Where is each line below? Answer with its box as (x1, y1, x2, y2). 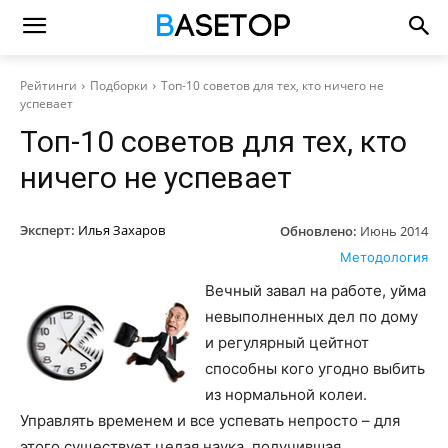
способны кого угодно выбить (205, 358, 425, 378)
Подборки (90, 77, 148, 94)
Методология (340, 248, 428, 265)
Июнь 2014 (360, 221, 428, 240)
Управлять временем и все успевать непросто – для (20, 410, 400, 430)
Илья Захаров (78, 221, 165, 239)
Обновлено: (280, 221, 357, 240)
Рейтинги (20, 77, 77, 94)
